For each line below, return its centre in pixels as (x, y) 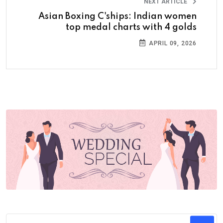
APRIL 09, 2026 (172, 43)
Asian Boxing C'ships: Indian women (117, 16)
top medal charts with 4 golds (131, 27)
